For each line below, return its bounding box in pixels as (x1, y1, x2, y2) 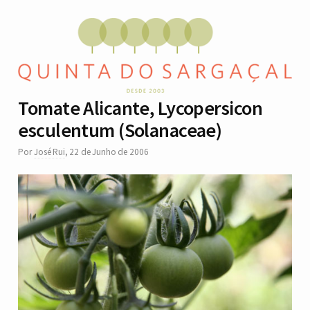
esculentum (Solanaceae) (18, 118, 222, 143)
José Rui (33, 146, 66, 158)
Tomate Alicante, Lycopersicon (18, 95, 262, 121)
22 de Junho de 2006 (69, 146, 149, 158)
